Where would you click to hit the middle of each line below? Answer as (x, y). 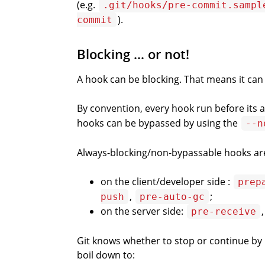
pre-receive (224, 211)
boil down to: (106, 255)
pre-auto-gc (172, 197)
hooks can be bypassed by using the (159, 123)
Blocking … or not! (133, 55)
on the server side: (143, 211)
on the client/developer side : (167, 182)
